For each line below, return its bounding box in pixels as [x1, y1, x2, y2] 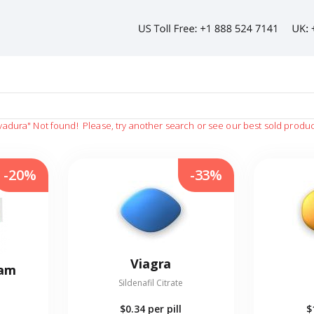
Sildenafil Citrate [118, 277, 184, 289]
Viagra [130, 255, 172, 273]
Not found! [33, 119, 78, 132]
